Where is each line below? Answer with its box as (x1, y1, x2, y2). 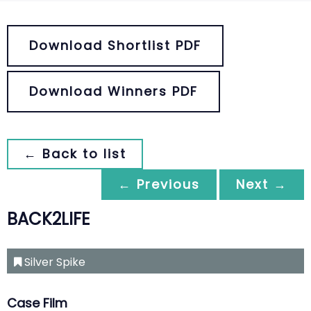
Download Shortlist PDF (29, 37, 201, 54)
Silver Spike (22, 254, 85, 270)
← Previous (118, 176, 200, 193)
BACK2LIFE (7, 208, 90, 230)
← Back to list (24, 145, 126, 162)
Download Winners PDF (29, 83, 198, 100)
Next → (236, 176, 287, 193)
